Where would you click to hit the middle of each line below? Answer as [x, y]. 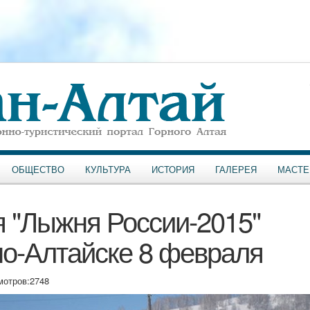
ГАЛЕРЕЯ [236, 169]
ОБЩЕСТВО [38, 169]
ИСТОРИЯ [173, 169]
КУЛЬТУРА [108, 169]
